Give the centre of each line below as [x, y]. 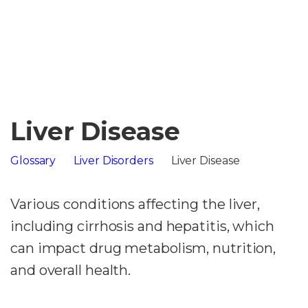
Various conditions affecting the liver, [135, 204]
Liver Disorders [113, 161]
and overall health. [71, 270]
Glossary [33, 161]
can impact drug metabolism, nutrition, [143, 248]
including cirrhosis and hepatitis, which [142, 226]
